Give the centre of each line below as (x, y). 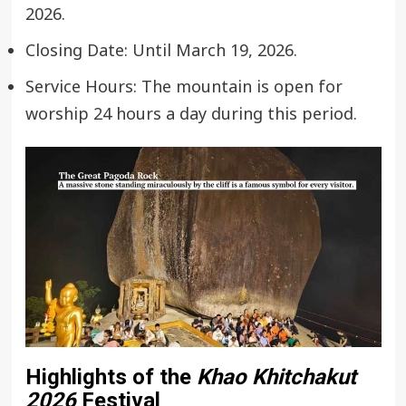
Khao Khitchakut (276, 377)
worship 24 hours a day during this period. (191, 114)
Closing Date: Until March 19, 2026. (161, 51)
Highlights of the (111, 377)
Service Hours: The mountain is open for (184, 87)
